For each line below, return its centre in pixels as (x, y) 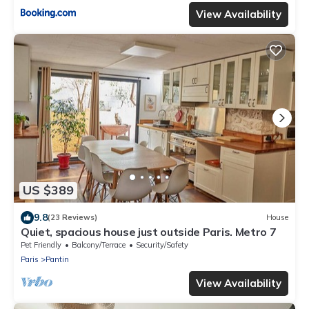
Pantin (57, 259)
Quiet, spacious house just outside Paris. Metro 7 (149, 231)
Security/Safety (162, 245)
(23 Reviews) (72, 218)
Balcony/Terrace (99, 245)
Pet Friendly (41, 245)
